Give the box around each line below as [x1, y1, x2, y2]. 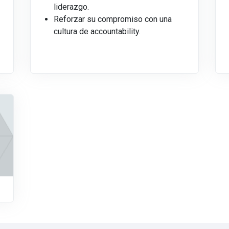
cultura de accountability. [53, 27, 141, 37]
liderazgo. [53, 2, 89, 12]
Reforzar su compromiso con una [53, 14, 172, 25]
